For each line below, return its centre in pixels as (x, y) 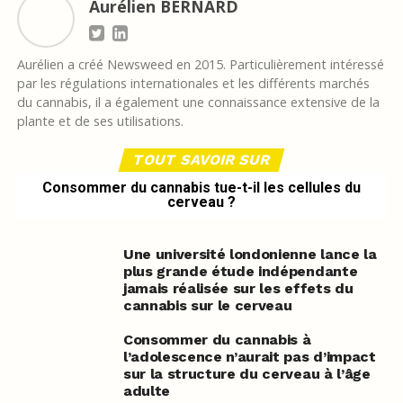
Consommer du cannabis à (217, 340)
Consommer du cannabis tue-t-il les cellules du (201, 188)
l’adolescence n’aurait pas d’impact (249, 357)
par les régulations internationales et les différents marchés (193, 84)
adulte (146, 391)
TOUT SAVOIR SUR (201, 160)
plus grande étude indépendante (240, 272)
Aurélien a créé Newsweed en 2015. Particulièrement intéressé (200, 65)
